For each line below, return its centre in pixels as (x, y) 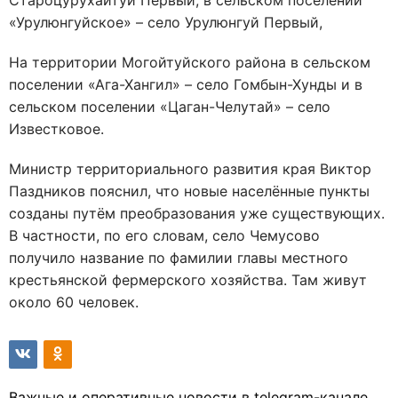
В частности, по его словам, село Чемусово (164, 235)
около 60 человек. (74, 302)
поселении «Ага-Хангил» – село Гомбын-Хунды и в (186, 84)
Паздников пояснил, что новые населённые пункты (189, 191)
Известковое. (56, 129)
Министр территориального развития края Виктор (190, 169)
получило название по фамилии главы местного (179, 258)
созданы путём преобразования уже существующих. (197, 213)
